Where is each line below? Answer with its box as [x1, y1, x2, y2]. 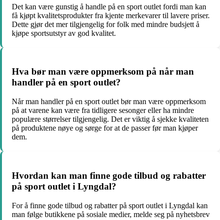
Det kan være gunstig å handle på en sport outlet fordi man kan [12, 2, 206, 11]
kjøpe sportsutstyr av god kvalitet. [12, 28, 116, 37]
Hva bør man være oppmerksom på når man [12, 66, 194, 77]
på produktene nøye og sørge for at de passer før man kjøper [12, 124, 198, 133]
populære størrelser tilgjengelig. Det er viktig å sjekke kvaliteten [12, 115, 209, 124]
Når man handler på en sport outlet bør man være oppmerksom [12, 97, 206, 106]
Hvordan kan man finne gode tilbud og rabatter [12, 170, 206, 181]
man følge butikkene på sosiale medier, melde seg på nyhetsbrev [12, 210, 210, 219]
